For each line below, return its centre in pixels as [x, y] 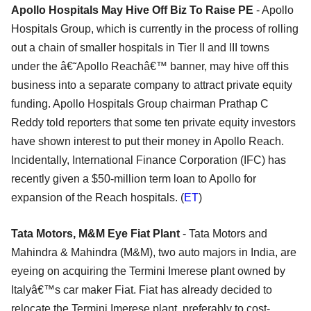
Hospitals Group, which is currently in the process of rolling [155, 28]
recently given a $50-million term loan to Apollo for [134, 178]
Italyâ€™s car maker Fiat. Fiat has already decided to [142, 289]
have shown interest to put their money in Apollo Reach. [148, 141]
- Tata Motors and [225, 233]
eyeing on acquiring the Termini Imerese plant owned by [148, 271]
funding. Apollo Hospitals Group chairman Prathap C [140, 103]
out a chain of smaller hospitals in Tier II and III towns [140, 47]
